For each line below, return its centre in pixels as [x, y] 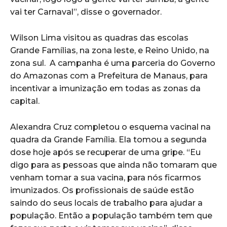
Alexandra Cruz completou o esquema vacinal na [110, 127]
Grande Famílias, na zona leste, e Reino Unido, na [110, 51]
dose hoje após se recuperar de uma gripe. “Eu [105, 153]
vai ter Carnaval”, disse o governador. [86, 12]
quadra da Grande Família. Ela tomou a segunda [108, 140]
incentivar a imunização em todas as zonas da [105, 89]
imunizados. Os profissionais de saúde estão [102, 191]
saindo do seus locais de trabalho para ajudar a [106, 203]
